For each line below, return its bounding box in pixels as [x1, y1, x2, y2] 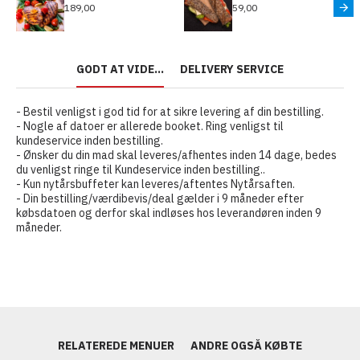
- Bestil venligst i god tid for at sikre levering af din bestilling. [16, 104, 324, 120]
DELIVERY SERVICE [180, 62, 284, 77]
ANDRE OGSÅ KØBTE [190, 338, 302, 353]
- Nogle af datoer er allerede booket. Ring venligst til [16, 119, 284, 134]
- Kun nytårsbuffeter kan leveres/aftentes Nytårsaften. [16, 177, 295, 192]
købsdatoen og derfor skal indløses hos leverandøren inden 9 [16, 206, 321, 221]
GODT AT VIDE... [76, 62, 164, 77]
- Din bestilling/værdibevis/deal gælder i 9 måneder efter [16, 191, 304, 207]
